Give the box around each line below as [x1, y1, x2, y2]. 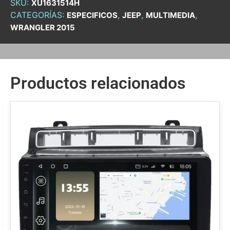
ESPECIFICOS [67, 10, 118, 20]
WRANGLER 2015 [10, 22, 75, 32]
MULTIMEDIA [146, 10, 195, 20]
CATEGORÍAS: [10, 9, 67, 20]
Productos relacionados [10, 73, 185, 93]
